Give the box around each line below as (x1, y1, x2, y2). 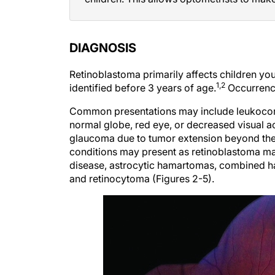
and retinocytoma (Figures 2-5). (69, 172, 214, 185)
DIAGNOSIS (69, 41, 136, 55)
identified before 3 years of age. (69, 82, 216, 94)
